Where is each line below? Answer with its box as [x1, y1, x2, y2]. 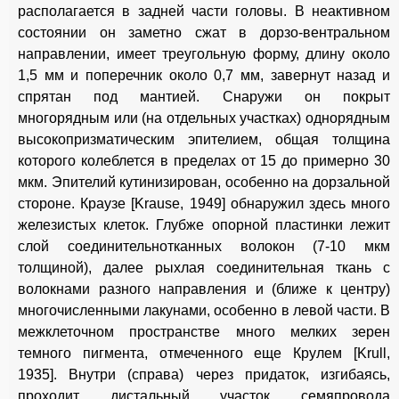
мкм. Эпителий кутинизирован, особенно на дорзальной [18, 174, 390, 190]
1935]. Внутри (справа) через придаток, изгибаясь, [18, 366, 390, 382]
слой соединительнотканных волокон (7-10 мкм [18, 238, 390, 254]
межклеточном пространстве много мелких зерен [18, 323, 390, 339]
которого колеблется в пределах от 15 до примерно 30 [18, 152, 390, 168]
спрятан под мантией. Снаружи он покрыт [18, 88, 390, 104]
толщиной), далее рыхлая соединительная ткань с [18, 259, 390, 275]
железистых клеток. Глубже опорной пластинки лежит [18, 216, 390, 232]
